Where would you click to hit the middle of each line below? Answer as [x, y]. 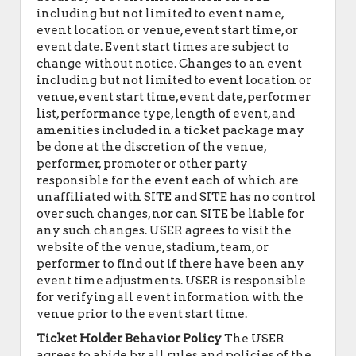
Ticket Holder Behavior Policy [129, 339]
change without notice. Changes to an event [169, 64]
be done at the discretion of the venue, [151, 147]
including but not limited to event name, [160, 14]
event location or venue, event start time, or [167, 30]
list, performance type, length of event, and [166, 114]
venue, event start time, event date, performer [174, 97]
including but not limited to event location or [174, 80]
